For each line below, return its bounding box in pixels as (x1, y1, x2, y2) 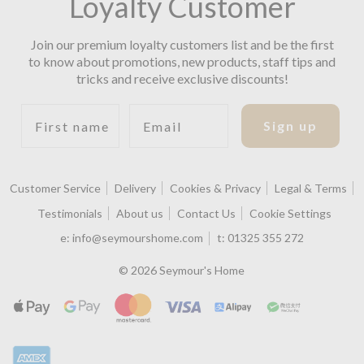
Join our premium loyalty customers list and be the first (30, 37, 334, 53)
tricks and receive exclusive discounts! (76, 71, 288, 87)
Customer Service (10, 180, 102, 195)
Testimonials (37, 206, 103, 220)
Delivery (115, 180, 157, 195)
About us (116, 206, 164, 220)
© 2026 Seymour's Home (119, 262, 245, 277)
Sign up (262, 118, 318, 134)
